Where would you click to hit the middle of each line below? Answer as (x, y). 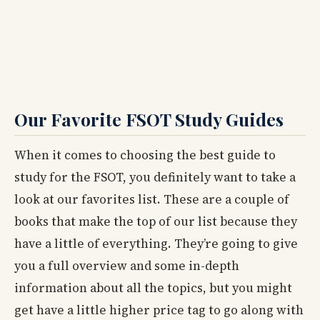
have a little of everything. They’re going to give (156, 243)
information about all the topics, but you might (153, 287)
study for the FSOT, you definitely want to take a (155, 177)
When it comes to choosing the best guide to (145, 155)
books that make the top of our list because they (156, 221)
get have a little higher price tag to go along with (159, 310)
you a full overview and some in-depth (127, 265)
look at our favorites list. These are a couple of (152, 199)
